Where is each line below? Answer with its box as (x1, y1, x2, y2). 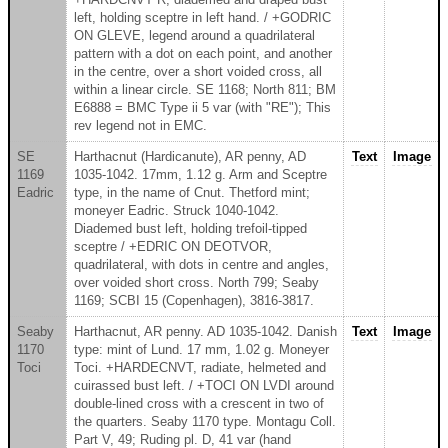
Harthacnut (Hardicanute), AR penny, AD (73, 148, 306, 164)
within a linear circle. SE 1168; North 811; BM (73, 81, 336, 97)
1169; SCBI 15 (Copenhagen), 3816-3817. (73, 292, 314, 308)
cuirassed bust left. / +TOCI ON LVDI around (73, 377, 334, 393)
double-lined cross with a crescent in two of (73, 395, 324, 411)
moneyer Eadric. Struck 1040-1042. (73, 202, 279, 218)
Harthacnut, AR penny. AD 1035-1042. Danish (73, 323, 337, 339)
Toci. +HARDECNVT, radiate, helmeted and (73, 359, 326, 375)
